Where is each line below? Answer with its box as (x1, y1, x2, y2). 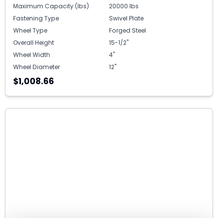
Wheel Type (13, 26, 47, 35)
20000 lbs (109, 2, 139, 11)
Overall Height (13, 38, 54, 47)
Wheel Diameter (13, 63, 60, 72)
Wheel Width (13, 51, 50, 59)
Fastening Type (13, 14, 59, 23)
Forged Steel (109, 26, 146, 35)
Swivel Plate (109, 14, 144, 23)
